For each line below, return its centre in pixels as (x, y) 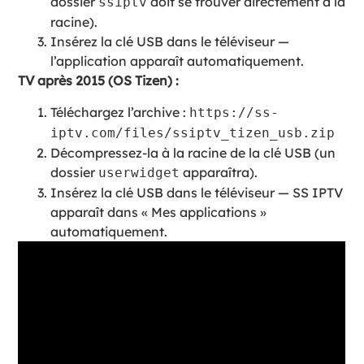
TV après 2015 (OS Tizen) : (99, 81)
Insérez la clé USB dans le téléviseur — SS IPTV (197, 192)
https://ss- (234, 112)
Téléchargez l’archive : (120, 112)
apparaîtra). (219, 172)
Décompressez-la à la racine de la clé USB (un (193, 152)
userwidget (139, 172)
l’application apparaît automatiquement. (178, 61)
